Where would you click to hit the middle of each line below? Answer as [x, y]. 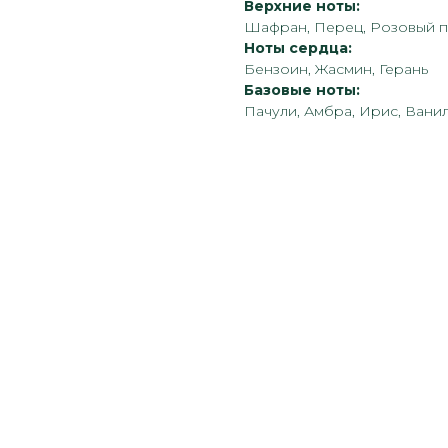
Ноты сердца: [298, 48]
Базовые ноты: [302, 90]
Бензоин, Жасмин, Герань [336, 69]
